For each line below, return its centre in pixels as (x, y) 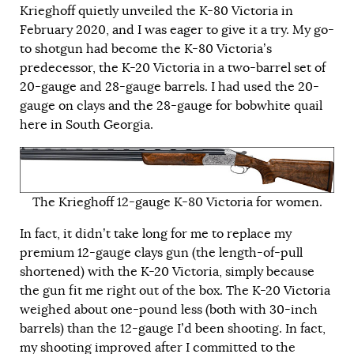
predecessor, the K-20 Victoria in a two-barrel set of (173, 68)
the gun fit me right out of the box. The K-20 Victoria (175, 291)
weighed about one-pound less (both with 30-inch (169, 310)
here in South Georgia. (88, 125)
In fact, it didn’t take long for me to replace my (156, 234)
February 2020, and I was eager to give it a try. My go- (177, 30)
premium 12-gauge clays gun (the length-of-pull (161, 253)
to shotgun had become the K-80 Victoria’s (146, 49)
